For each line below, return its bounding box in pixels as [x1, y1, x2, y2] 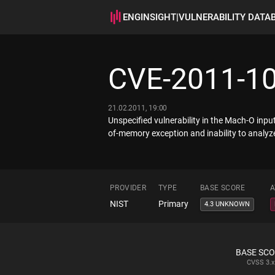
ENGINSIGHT [123, 12, 176, 23]
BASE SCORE [200, 184, 245, 192]
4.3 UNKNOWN [204, 200, 250, 208]
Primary [158, 199, 188, 209]
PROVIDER [110, 184, 147, 192]
